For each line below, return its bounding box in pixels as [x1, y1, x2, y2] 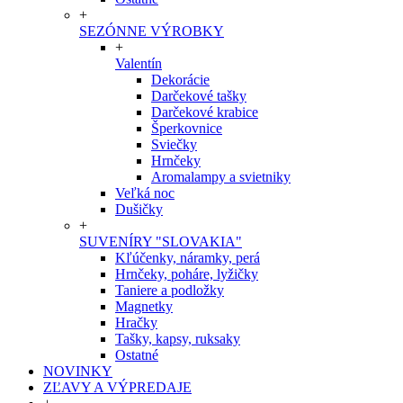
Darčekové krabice [151, 104, 258, 120]
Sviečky [151, 137, 197, 152]
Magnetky [115, 299, 173, 314]
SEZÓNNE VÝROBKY [79, 23, 224, 39]
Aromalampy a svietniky [151, 169, 291, 184]
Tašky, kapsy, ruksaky [115, 331, 240, 346]
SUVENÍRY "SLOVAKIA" [79, 234, 242, 249]
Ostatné [115, 347, 158, 363]
